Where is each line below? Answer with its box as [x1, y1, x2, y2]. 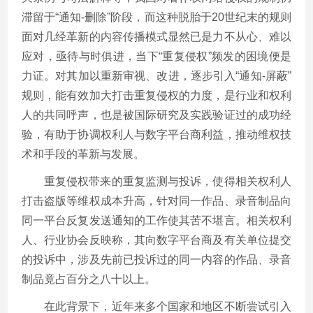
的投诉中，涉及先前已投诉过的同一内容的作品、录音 [22, 253, 291, 265]
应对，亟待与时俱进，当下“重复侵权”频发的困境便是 [22, 50, 291, 62]
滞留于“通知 [22, 10, 82, 23]
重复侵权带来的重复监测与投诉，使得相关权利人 [44, 175, 291, 187]
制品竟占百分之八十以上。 [22, 272, 156, 285]
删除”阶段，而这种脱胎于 [85, 10, 212, 23]
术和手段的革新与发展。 [22, 147, 145, 160]
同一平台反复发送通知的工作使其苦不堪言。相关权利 [22, 214, 291, 226]
